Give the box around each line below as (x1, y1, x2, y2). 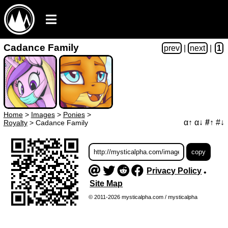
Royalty (3, 119, 27, 127)
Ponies (63, 110, 85, 119)
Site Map (90, 179, 123, 188)
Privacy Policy (147, 166, 202, 176)
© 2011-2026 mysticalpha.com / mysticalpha (88, 193, 197, 200)
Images (31, 110, 55, 119)
